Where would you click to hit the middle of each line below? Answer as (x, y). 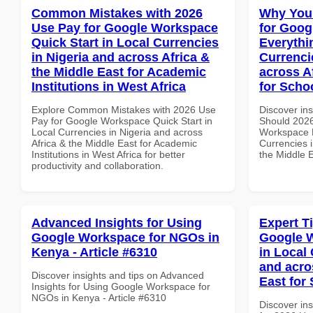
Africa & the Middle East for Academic (114, 143)
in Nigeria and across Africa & (121, 57)
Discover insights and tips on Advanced (118, 275)
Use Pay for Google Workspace (125, 28)
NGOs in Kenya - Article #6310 (99, 297)
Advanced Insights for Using (117, 223)
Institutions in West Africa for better (108, 154)
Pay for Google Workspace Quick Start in (122, 121)
